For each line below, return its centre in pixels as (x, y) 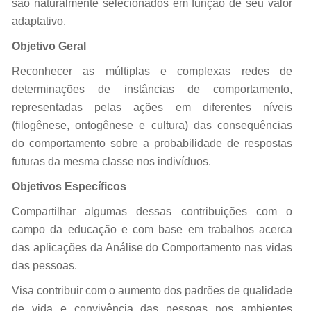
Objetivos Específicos (69, 186)
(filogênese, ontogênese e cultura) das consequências (152, 125)
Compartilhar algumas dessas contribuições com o (152, 211)
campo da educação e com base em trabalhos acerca (152, 229)
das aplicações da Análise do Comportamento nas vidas (152, 247)
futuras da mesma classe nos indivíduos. (111, 161)
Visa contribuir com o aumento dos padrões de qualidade (152, 290)
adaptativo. (39, 21)
